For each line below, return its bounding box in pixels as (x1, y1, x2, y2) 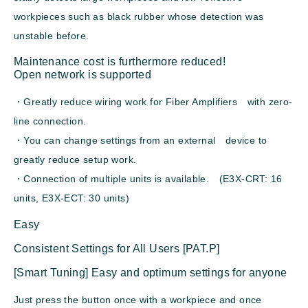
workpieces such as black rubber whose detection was (14, 11, 264, 23)
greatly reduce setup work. (14, 154, 137, 166)
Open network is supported (14, 69, 151, 81)
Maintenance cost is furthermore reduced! (14, 56, 225, 68)
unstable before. (14, 30, 89, 42)
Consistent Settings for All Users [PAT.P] (14, 242, 220, 254)
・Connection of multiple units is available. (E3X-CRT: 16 (14, 173, 283, 185)
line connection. (14, 115, 87, 127)
